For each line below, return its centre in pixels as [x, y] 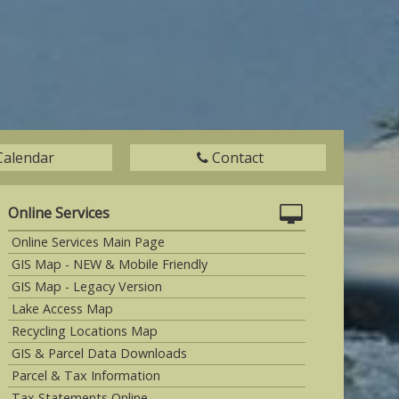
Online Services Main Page [89, 241]
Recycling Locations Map [85, 330]
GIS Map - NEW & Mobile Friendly [110, 264]
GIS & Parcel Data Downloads [100, 353]
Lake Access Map [63, 308]
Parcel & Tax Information [86, 375]
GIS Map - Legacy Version [87, 286]
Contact [238, 157]
